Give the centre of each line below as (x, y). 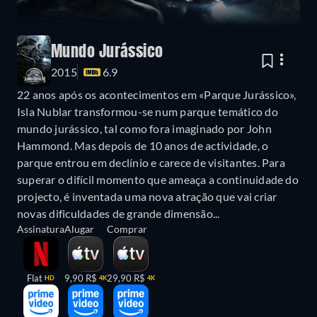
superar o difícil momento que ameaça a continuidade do (158, 179)
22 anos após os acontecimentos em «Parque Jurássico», (157, 94)
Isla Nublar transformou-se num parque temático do (148, 111)
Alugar (79, 229)
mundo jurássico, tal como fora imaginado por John (144, 128)
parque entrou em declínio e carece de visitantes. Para (151, 162)
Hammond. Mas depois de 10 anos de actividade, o (143, 145)
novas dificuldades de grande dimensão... (119, 213)
